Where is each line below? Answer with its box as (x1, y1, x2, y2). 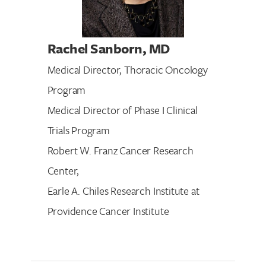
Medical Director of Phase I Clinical (47, 102, 198, 118)
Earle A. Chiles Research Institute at (47, 182, 199, 198)
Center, (47, 162, 80, 178)
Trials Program (47, 122, 110, 138)
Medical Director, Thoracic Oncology (47, 61, 208, 77)
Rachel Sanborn (47, 38, 142, 58)
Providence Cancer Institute (47, 202, 169, 218)
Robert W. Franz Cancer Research (47, 142, 194, 158)
